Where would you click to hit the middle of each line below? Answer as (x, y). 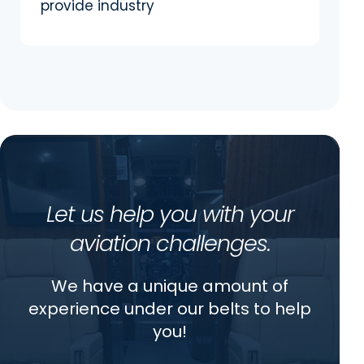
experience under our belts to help (170, 308)
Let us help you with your (170, 214)
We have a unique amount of (170, 286)
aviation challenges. (170, 243)
